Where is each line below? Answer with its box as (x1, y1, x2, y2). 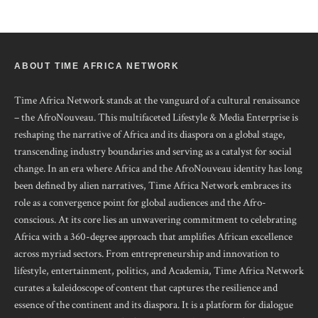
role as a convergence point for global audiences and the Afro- (14, 196, 266, 210)
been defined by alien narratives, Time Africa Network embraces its (14, 179, 291, 193)
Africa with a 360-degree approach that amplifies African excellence (14, 230, 292, 244)
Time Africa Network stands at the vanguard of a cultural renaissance (14, 94, 300, 108)
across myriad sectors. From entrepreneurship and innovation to (14, 247, 279, 261)
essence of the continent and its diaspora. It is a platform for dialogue (14, 298, 293, 312)
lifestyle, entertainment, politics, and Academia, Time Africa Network (14, 264, 304, 278)
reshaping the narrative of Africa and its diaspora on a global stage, (14, 128, 285, 142)
